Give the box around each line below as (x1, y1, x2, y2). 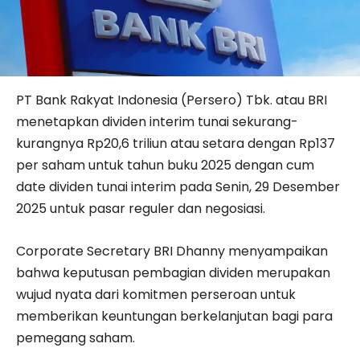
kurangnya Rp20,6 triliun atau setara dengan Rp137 (16, 133, 335, 153)
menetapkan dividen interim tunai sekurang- (16, 112, 298, 131)
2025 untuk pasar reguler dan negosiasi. (16, 198, 265, 218)
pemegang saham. (16, 328, 135, 347)
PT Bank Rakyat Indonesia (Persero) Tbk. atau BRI (16, 90, 327, 109)
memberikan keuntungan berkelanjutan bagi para (16, 306, 333, 325)
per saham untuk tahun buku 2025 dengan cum (16, 155, 314, 174)
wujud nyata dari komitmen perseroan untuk (16, 284, 296, 304)
